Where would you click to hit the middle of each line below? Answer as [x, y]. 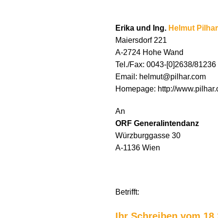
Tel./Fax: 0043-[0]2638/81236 [166, 64]
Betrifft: [127, 192]
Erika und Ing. [142, 28]
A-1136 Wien [138, 147]
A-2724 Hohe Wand [149, 52]
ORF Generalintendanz [157, 123]
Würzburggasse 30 [148, 135]
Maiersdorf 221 [141, 40]
